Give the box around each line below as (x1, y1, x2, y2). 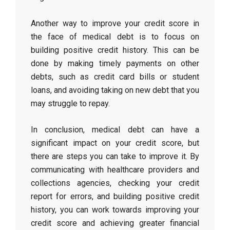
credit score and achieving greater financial (31, 218, 199, 228)
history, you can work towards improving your (31, 205, 199, 215)
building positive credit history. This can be (31, 45, 199, 55)
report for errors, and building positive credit (31, 191, 199, 201)
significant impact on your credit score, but (31, 138, 199, 148)
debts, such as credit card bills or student (31, 72, 199, 82)
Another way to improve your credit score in (31, 18, 199, 28)
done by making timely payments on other (31, 59, 199, 68)
